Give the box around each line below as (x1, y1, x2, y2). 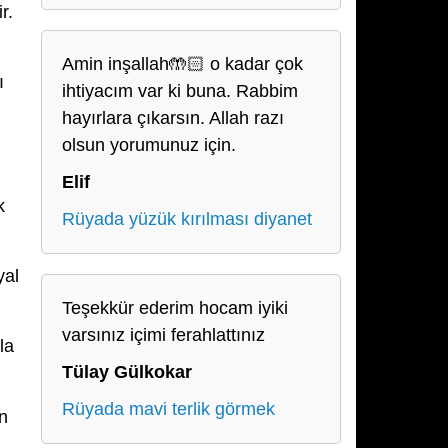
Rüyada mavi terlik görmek (62, 399, 275, 419)
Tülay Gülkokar (62, 362, 192, 382)
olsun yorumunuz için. (62, 135, 236, 155)
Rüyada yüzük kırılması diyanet (62, 209, 312, 229)
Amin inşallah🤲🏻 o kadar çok (62, 54, 303, 74)
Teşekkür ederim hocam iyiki (62, 298, 288, 318)
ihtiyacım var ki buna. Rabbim (62, 81, 298, 101)
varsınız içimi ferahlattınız (62, 325, 265, 345)
